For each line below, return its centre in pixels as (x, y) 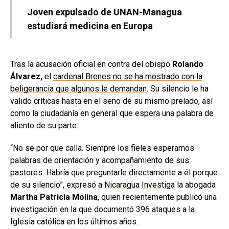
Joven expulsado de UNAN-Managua (105, 12)
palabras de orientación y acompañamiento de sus (100, 160)
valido (22, 101)
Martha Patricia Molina (54, 197)
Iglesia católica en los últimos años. (74, 221)
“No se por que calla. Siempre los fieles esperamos (102, 148)
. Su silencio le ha (178, 88)
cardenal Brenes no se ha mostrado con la (128, 76)
